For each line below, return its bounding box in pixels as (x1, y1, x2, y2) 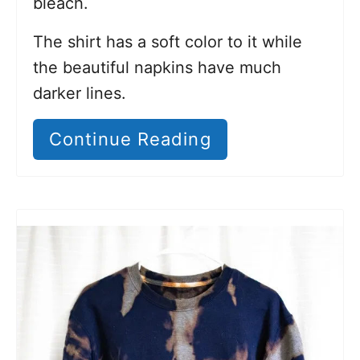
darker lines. (33, 83, 126, 103)
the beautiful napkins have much (33, 57, 281, 77)
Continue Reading (49, 128, 211, 149)
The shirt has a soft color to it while (33, 31, 302, 51)
